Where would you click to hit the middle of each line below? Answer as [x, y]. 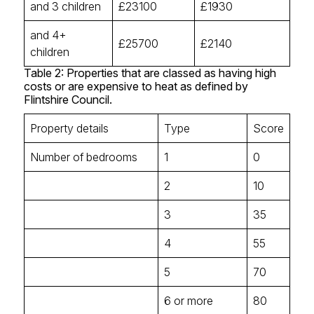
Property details [69, 128]
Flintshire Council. [68, 100]
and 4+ [48, 35]
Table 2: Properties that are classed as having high [150, 73]
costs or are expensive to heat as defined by [136, 86]
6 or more [188, 301]
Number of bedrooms [83, 157]
